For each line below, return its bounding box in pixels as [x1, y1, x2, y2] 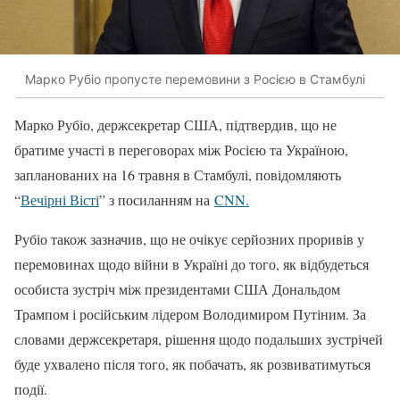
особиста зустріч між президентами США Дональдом [14, 279, 340, 299]
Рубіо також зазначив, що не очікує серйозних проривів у [14, 229, 364, 249]
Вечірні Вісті [21, 190, 99, 210]
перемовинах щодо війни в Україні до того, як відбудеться [14, 254, 369, 274]
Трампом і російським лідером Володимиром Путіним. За [14, 304, 366, 324]
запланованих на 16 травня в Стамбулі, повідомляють [14, 165, 341, 185]
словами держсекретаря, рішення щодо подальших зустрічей [14, 329, 383, 349]
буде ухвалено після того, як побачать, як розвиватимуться [14, 354, 371, 374]
